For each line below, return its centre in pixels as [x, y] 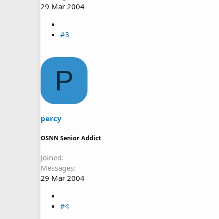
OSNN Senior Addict [71, 138]
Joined [51, 157]
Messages [57, 168]
